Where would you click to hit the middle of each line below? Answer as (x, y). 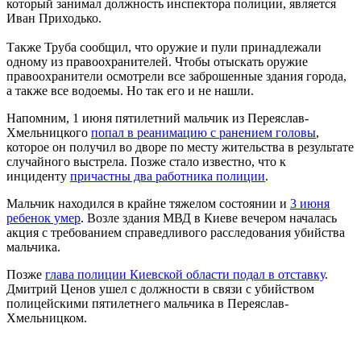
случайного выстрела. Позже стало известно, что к (146, 161)
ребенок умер (44, 218)
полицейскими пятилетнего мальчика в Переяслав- (147, 303)
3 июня (310, 203)
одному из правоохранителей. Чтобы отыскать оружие (157, 61)
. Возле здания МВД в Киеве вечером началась (209, 218)
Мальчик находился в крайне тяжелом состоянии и (148, 203)
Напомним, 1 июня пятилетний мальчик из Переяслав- (158, 118)
